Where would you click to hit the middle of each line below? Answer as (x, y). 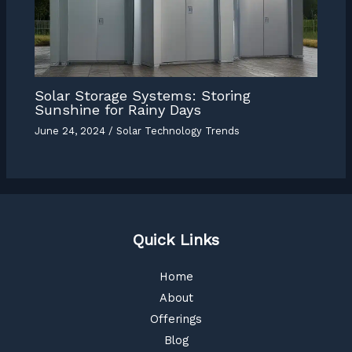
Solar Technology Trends (178, 131)
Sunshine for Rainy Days (118, 109)
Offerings (176, 319)
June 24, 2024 (72, 131)
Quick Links (176, 240)
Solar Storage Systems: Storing (143, 95)
